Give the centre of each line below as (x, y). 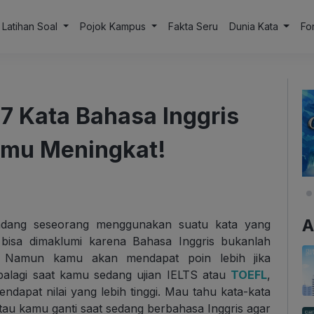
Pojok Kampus (114, 26)
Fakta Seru (193, 26)
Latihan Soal (32, 26)
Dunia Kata (255, 26)
